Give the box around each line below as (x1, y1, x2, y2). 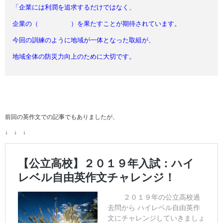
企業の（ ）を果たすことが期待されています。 (12, 20, 181, 27)
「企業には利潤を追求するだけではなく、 (12, 3, 135, 11)
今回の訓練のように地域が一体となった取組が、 (12, 36, 155, 44)
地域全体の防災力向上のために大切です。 (12, 53, 135, 60)
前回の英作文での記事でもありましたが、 (5, 113, 118, 120)
